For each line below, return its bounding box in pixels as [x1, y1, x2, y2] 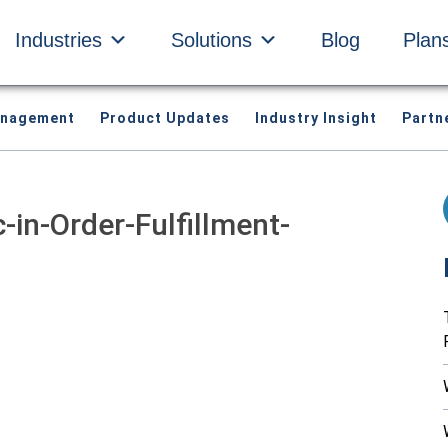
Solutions [171, 29, 252, 51]
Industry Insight [255, 110, 378, 126]
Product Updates [100, 110, 231, 126]
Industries [15, 29, 102, 51]
